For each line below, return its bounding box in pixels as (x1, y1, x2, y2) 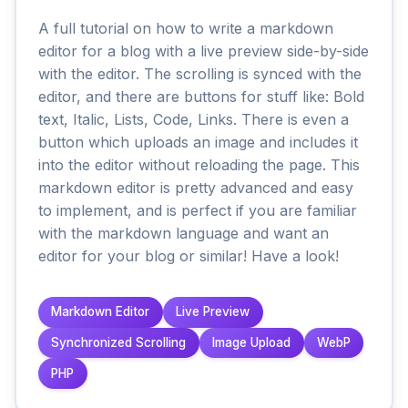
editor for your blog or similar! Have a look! (38, 246, 339, 265)
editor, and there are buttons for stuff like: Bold (38, 87, 364, 106)
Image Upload (212, 334, 291, 350)
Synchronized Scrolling (51, 334, 187, 350)
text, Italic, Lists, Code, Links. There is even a (38, 109, 349, 128)
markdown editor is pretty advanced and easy (38, 178, 353, 197)
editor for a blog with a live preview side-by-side (38, 41, 369, 60)
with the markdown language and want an (38, 223, 329, 242)
